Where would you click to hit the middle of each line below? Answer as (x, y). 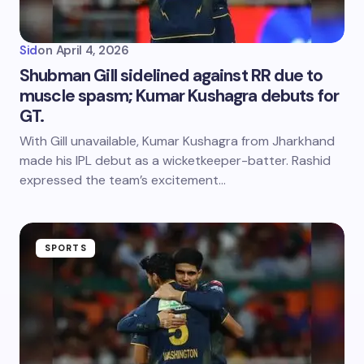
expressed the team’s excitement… (123, 180)
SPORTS (66, 248)
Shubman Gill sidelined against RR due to (171, 76)
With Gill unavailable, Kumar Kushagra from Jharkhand (177, 141)
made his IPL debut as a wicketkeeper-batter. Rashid (175, 160)
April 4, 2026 (92, 50)
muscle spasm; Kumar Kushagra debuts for (180, 96)
